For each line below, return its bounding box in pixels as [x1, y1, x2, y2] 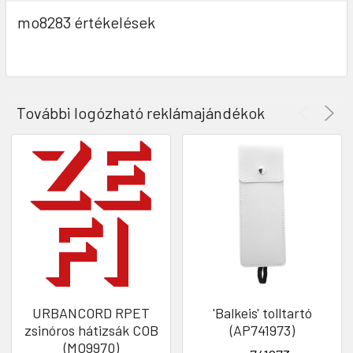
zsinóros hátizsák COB [24, 321, 158, 340]
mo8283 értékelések [17, 13, 155, 32]
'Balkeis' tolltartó [212, 304, 312, 322]
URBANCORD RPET [32, 304, 150, 322]
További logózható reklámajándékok [17, 103, 265, 123]
